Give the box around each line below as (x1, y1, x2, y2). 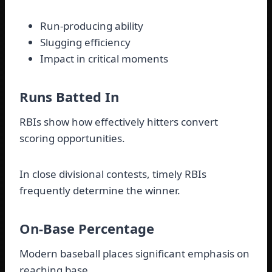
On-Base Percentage (19, 219, 154, 238)
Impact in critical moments (40, 52, 168, 66)
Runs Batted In (19, 87, 119, 106)
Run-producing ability (40, 19, 143, 33)
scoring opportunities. (19, 131, 125, 146)
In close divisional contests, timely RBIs (19, 167, 206, 182)
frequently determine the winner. (19, 183, 180, 198)
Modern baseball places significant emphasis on (19, 246, 250, 261)
